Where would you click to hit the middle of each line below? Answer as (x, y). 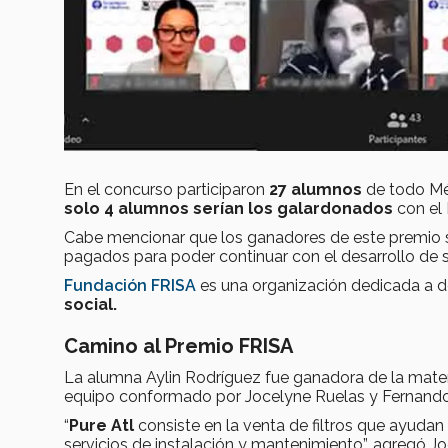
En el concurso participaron (166, 190)
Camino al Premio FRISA (178, 346)
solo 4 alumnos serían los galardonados (228, 209)
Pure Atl (101, 426)
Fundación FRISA (130, 286)
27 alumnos (315, 190)
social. (90, 305)
